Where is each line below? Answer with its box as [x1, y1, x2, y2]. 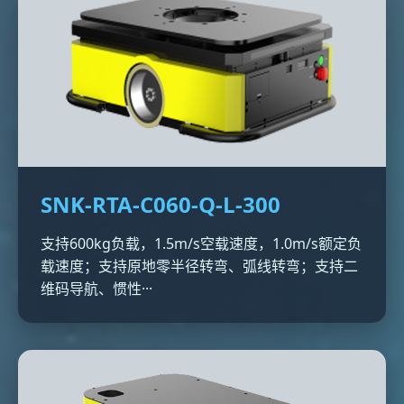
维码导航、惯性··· [41, 279, 152, 298]
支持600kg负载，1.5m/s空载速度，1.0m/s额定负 [41, 234, 362, 253]
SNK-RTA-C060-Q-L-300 [41, 189, 280, 219]
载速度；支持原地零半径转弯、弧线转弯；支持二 [41, 256, 358, 276]
